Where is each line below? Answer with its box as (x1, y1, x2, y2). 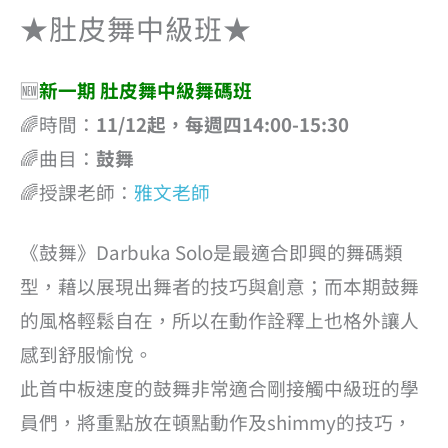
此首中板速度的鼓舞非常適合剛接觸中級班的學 (20, 373, 419, 401)
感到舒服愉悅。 (20, 339, 153, 367)
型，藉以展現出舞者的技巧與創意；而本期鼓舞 (20, 271, 419, 299)
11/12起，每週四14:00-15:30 (96, 109, 349, 137)
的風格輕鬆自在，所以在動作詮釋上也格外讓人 (20, 305, 419, 333)
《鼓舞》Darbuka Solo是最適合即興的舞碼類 (20, 237, 403, 265)
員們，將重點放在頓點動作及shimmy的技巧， (20, 407, 412, 435)
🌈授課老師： (20, 177, 134, 205)
